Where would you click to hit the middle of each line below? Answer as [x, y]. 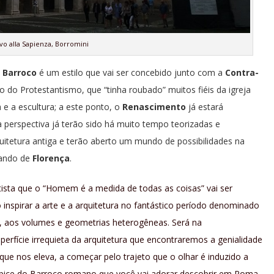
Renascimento [154, 106]
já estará [205, 106]
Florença [51, 158]
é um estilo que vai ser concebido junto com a [131, 72]
